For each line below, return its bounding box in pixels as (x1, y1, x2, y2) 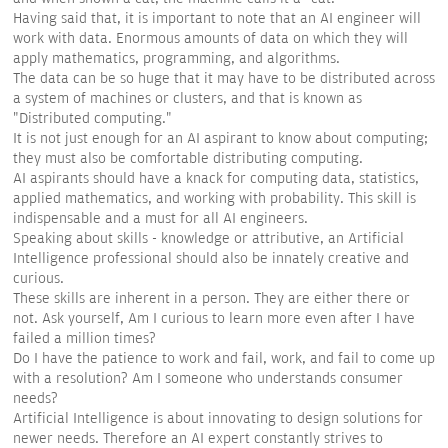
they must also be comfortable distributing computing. (13, 150, 363, 168)
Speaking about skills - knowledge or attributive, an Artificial (13, 230, 404, 248)
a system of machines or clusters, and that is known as (13, 90, 362, 108)
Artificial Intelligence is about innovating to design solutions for (13, 410, 423, 428)
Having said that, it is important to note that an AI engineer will (13, 10, 421, 28)
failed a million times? (13, 330, 156, 348)
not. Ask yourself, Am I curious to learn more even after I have (13, 310, 415, 328)
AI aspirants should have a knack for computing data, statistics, (13, 170, 419, 188)
